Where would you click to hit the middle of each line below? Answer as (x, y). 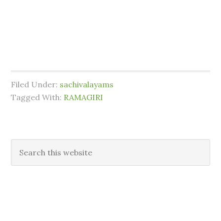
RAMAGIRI (84, 97)
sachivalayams (87, 84)
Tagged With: (37, 97)
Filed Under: (36, 84)
